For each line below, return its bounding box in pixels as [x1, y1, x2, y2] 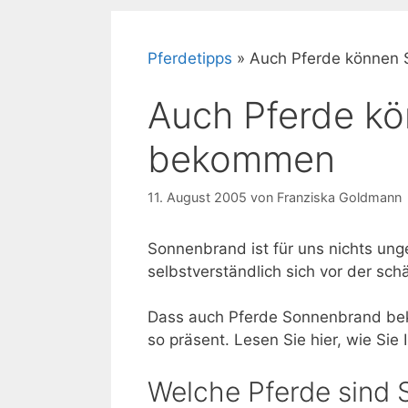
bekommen [148, 136, 335, 181]
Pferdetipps [148, 49, 232, 67]
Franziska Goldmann [277, 189, 402, 205]
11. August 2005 [148, 189, 247, 205]
